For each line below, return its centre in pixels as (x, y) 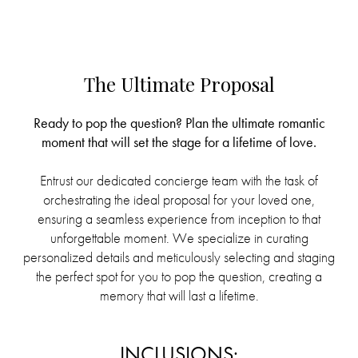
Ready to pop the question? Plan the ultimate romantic (179, 123)
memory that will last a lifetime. (179, 295)
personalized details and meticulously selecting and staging (179, 257)
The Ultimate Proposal (179, 84)
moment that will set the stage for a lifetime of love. (179, 143)
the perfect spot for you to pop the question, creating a (179, 276)
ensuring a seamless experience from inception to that (179, 219)
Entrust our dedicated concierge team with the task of (179, 180)
